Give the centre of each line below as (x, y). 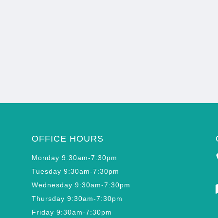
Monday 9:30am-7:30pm (74, 158)
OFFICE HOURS (67, 139)
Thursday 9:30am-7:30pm (77, 199)
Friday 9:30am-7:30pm (72, 212)
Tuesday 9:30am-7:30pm (75, 172)
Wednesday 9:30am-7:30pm (81, 185)
